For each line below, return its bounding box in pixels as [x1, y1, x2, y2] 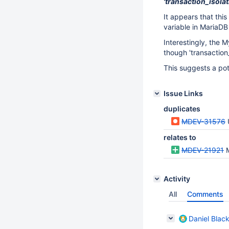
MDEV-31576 [181, 117, 225, 126]
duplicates [164, 104, 200, 113]
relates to [164, 133, 196, 142]
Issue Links [164, 89, 203, 98]
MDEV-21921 [181, 146, 224, 154]
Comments [187, 190, 223, 198]
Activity [164, 174, 190, 183]
